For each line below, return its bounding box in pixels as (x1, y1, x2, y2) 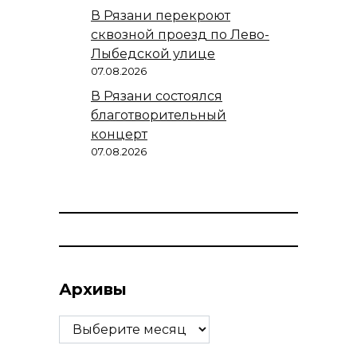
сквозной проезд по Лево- (91, 26, 269, 42)
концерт (91, 126, 147, 142)
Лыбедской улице (91, 45, 215, 61)
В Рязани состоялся (91, 88, 222, 104)
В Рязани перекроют (91, 7, 230, 23)
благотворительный (91, 107, 226, 123)
